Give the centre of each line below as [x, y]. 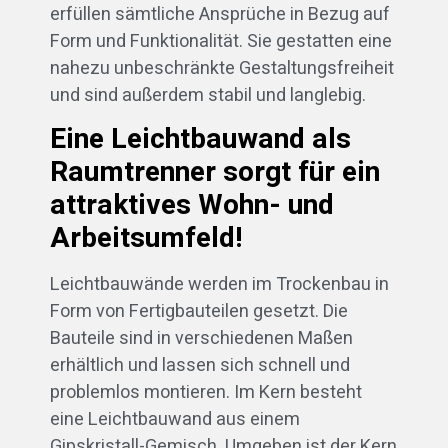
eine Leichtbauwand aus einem [175, 420]
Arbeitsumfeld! [146, 239]
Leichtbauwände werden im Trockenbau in [219, 285]
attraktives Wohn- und [192, 206]
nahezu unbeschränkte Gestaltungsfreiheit [222, 69]
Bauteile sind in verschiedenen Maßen [201, 339]
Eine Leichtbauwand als [200, 140]
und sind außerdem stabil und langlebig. [208, 96]
